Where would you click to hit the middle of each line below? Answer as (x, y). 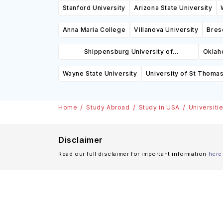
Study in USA (159, 107)
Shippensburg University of (128, 52)
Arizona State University (173, 8)
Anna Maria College (94, 30)
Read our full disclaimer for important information (133, 154)
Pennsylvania (128, 66)
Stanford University (94, 8)
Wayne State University (100, 73)
